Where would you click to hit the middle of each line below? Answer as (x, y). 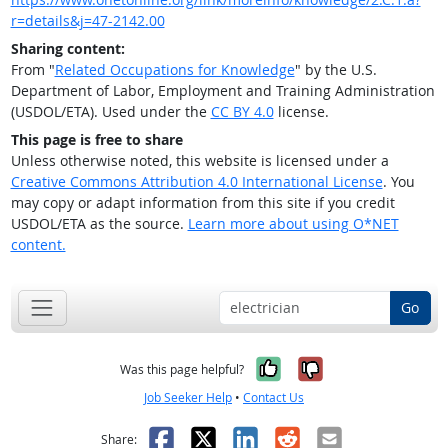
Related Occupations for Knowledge (174, 70)
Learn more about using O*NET (293, 224)
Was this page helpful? (182, 369)
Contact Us (273, 397)
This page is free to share (96, 140)
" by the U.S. (335, 70)
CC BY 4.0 (242, 112)
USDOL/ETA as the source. (99, 224)
